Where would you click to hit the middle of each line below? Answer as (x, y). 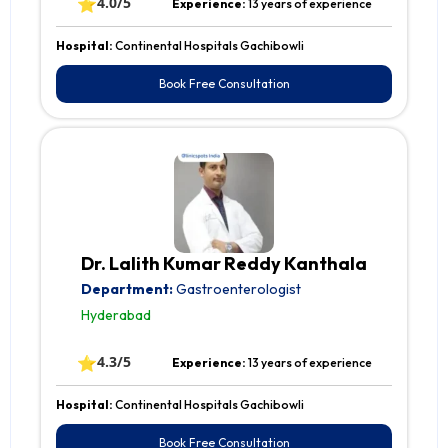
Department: (127, 289)
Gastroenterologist (237, 289)
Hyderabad (116, 315)
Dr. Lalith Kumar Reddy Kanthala (224, 264)
